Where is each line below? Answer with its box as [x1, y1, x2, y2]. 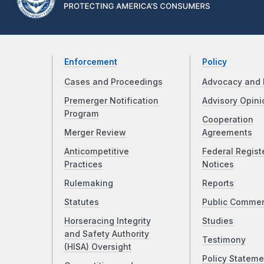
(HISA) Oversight [64, 242, 131, 252]
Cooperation [202, 115, 253, 125]
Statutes [64, 197, 99, 207]
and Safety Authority [64, 229, 149, 239]
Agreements [202, 128, 252, 138]
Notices [202, 160, 234, 170]
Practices [64, 160, 103, 170]
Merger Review [64, 128, 126, 138]
